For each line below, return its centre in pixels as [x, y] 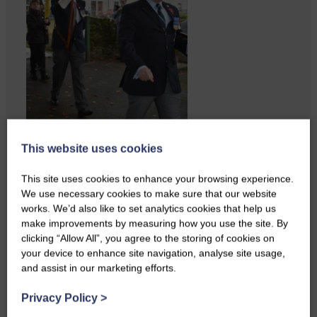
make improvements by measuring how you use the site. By [155, 223]
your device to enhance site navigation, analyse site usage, [153, 253]
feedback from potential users [100, 174]
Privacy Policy [61, 298]
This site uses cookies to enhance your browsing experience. [157, 179]
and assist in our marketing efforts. [99, 268]
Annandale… [60, 188]
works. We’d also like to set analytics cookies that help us [149, 208]
